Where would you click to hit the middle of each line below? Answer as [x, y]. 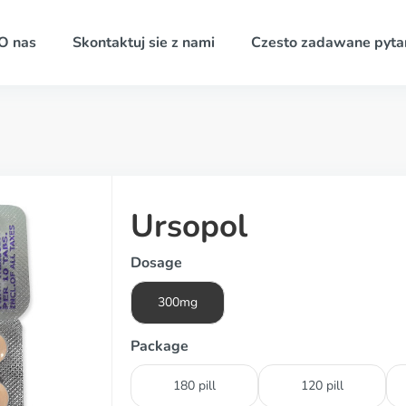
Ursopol [189, 226]
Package [159, 346]
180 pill [194, 386]
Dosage [156, 263]
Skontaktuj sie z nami [143, 43]
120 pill [322, 386]
